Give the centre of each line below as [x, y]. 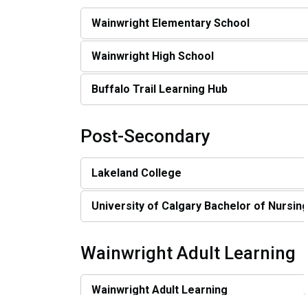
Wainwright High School [153, 56]
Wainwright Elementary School [170, 23]
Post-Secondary [145, 136]
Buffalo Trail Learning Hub [159, 89]
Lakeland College [136, 173]
